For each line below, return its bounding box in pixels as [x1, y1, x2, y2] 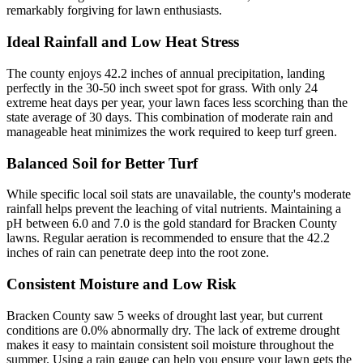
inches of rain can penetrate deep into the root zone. [6, 246, 269, 260]
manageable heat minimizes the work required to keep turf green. [6, 124, 337, 139]
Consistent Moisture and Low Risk [6, 275, 237, 293]
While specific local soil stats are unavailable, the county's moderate [6, 187, 351, 202]
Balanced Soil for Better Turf [6, 154, 198, 172]
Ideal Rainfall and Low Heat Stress [6, 33, 239, 51]
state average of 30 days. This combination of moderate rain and [6, 109, 333, 124]
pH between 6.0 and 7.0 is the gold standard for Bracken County [6, 216, 337, 231]
